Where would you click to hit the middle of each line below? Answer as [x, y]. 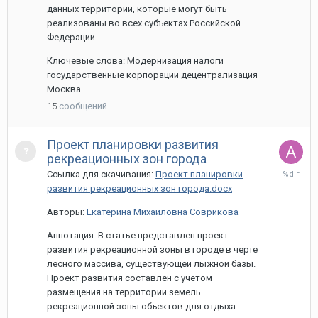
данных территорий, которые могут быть [137, 9]
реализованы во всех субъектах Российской [144, 23]
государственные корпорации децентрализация [152, 75]
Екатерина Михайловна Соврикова [163, 212]
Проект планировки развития [133, 144]
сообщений [83, 106]
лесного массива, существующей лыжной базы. [151, 264]
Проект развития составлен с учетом [130, 278]
